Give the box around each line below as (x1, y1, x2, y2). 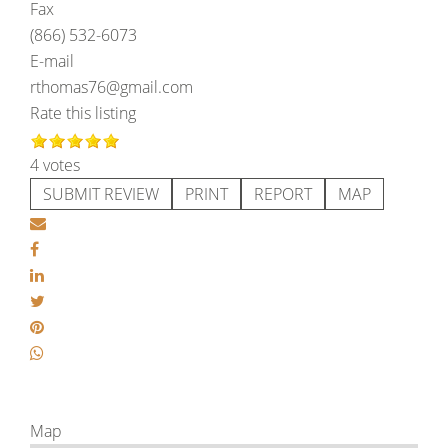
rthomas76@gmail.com (30, 76, 193, 98)
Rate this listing (30, 102, 136, 124)
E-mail (30, 50, 74, 72)
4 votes (30, 154, 80, 176)
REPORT (254, 183, 312, 205)
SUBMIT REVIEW (43, 183, 159, 205)
